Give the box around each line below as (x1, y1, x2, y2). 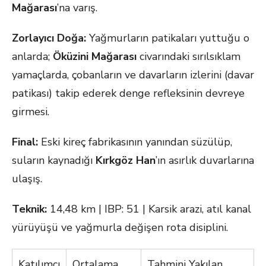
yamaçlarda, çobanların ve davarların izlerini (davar (12, 68, 254, 82)
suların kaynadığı (12, 153, 96, 167)
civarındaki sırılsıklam (137, 49, 240, 64)
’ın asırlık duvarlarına (156, 153, 254, 167)
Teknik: (12, 202, 47, 216)
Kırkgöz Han (96, 153, 156, 167)
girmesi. (12, 104, 49, 119)
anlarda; (12, 49, 53, 64)
